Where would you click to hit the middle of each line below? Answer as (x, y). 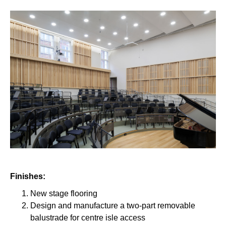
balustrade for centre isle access (88, 217)
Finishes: (28, 176)
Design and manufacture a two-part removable (113, 205)
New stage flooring (64, 193)
